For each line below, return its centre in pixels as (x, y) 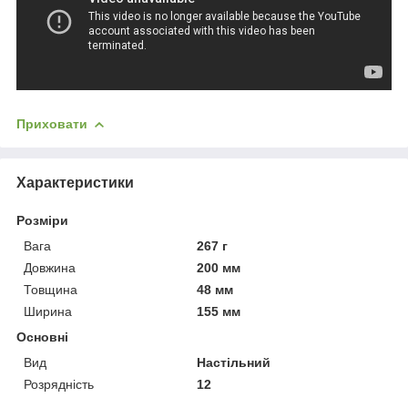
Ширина (48, 311)
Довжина (50, 267)
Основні (42, 337)
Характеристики (75, 182)
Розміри (42, 220)
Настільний (234, 362)
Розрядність (59, 384)
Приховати (52, 123)
